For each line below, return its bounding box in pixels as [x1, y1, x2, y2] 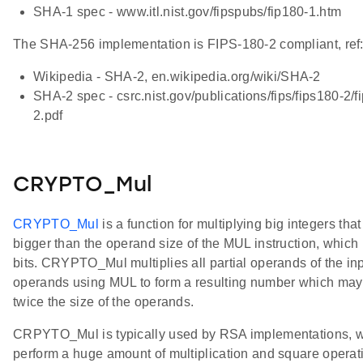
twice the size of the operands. [13, 294, 194, 309]
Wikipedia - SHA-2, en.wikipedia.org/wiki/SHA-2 [33, 69, 321, 83]
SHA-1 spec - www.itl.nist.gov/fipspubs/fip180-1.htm [33, 4, 342, 19]
